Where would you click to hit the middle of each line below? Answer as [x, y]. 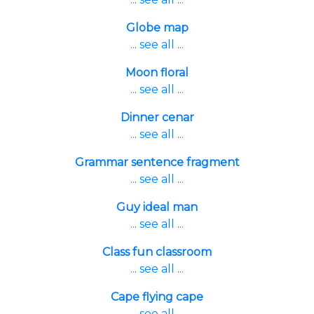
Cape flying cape [157, 297]
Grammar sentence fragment [157, 162]
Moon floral [157, 73]
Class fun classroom [157, 252]
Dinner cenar [157, 117]
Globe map [157, 28]
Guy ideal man [157, 207]
